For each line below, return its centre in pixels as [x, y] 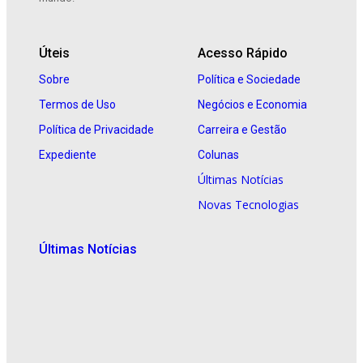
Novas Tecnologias [248, 204]
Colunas [218, 154]
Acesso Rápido [243, 53]
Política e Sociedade [249, 79]
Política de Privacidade [96, 129]
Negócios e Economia [252, 104]
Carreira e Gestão [242, 129]
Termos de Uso [77, 104]
